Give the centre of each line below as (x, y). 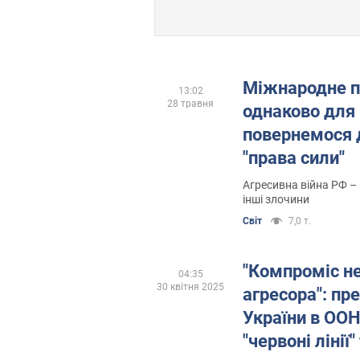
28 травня (190, 103)
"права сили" (294, 157)
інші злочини (276, 199)
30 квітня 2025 (190, 286)
